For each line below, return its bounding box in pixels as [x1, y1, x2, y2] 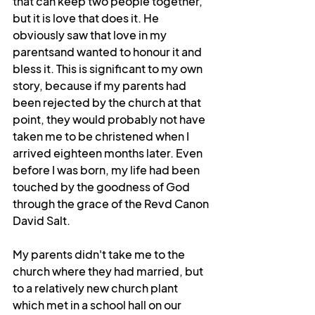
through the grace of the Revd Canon [13, 196, 211, 211]
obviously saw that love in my [13, 27, 169, 42]
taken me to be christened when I [13, 129, 191, 143]
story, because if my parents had [13, 78, 188, 93]
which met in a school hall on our [13, 297, 184, 312]
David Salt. [13, 213, 72, 228]
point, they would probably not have [13, 112, 207, 127]
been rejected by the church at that [13, 95, 203, 110]
